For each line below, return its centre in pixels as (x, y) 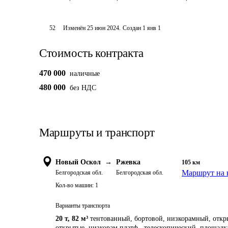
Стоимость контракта (91, 53)
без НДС (83, 88)
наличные (85, 74)
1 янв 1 (152, 28)
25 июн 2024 (103, 28)
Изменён (75, 28)
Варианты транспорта (83, 206)
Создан (132, 28)
